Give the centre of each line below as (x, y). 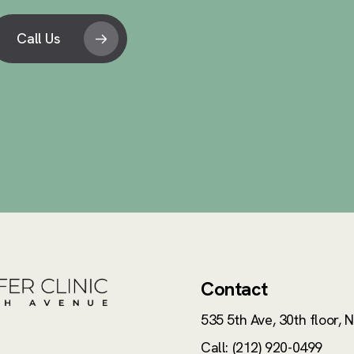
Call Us (39, 38)
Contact (234, 288)
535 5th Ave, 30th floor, (273, 319)
